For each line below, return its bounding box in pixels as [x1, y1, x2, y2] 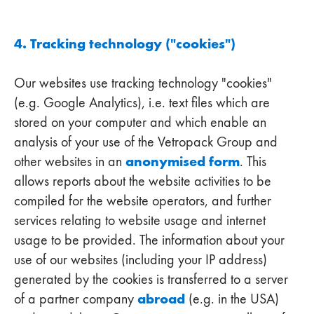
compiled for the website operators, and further [14, 192, 271, 209]
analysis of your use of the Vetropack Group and [14, 133, 278, 150]
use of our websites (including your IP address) [14, 251, 267, 268]
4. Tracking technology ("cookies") [14, 34, 235, 53]
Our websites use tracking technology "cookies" [14, 74, 272, 91]
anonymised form [125, 152, 240, 170]
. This [240, 153, 266, 170]
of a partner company [14, 290, 137, 307]
